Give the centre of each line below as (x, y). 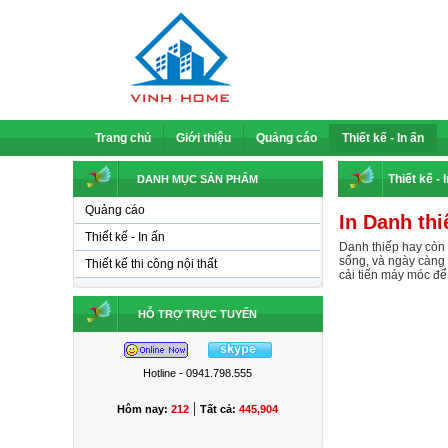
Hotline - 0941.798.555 (197, 373)
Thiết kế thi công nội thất (151, 264)
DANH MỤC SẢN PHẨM (197, 179)
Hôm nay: (144, 409)
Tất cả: (219, 409)
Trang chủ (123, 138)
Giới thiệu (203, 138)
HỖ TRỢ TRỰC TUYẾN (197, 314)
